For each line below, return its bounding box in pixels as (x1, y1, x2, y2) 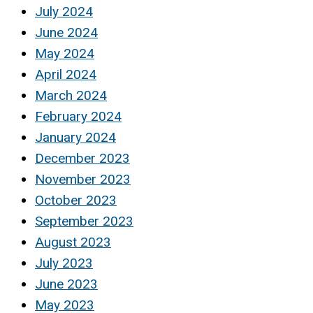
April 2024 (35, 66, 96, 82)
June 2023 (35, 275, 98, 292)
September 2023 (35, 212, 133, 229)
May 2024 (35, 45, 94, 61)
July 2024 (35, 3, 93, 20)
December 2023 (35, 150, 130, 166)
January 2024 (35, 129, 116, 145)
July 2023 (35, 254, 93, 271)
